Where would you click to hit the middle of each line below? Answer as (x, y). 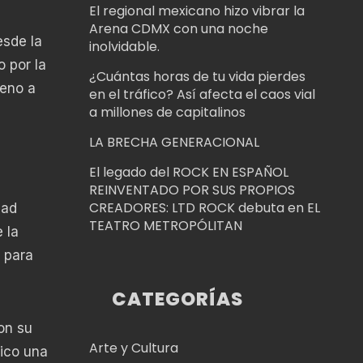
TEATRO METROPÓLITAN (165, 225)
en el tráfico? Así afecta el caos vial (202, 94)
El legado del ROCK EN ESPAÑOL (188, 172)
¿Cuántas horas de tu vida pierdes (197, 76)
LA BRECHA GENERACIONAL (174, 142)
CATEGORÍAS (178, 299)
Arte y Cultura (133, 348)
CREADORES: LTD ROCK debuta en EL (204, 207)
